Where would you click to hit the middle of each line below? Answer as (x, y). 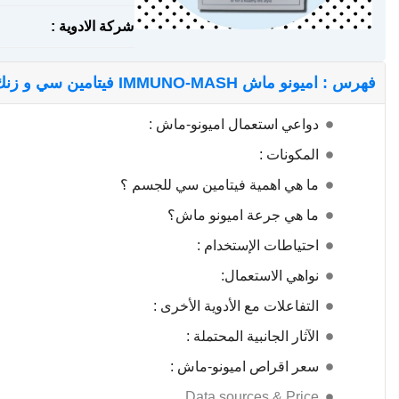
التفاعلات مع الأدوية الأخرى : (236, 306)
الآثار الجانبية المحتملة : (252, 336)
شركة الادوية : (93, 26)
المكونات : (289, 155)
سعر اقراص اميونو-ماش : (244, 366)
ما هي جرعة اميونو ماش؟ (243, 215)
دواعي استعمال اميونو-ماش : (234, 124)
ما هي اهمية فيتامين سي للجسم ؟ (220, 185)
